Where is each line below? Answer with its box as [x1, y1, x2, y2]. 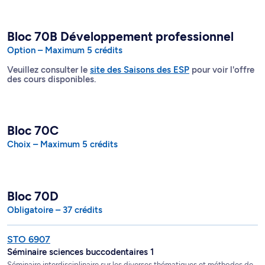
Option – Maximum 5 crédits [7, 44, 122, 56]
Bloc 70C [7, 122, 59, 138]
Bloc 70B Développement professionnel [7, 28, 234, 44]
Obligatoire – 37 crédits [7, 204, 102, 215]
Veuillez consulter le [7, 64, 90, 75]
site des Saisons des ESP [90, 64, 189, 75]
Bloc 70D [7, 188, 59, 203]
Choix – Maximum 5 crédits [7, 138, 118, 150]
